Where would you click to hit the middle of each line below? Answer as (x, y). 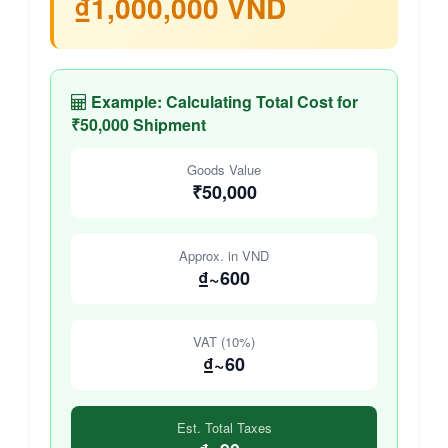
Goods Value (224, 170)
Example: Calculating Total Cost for (222, 102)
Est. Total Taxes (224, 428)
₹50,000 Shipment (138, 125)
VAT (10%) (224, 342)
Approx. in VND (224, 256)
